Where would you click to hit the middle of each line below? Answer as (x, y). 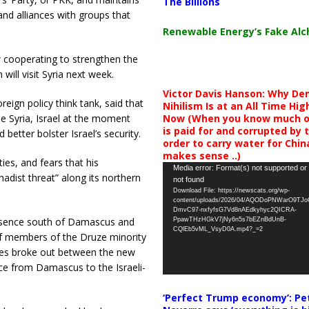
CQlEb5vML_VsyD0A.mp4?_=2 (218, 229)
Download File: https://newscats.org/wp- (231, 190)
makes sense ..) (201, 155)
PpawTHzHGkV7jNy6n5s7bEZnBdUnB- (229, 219)
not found (188, 179)
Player (176, 183)
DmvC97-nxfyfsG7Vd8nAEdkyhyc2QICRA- (235, 209)
